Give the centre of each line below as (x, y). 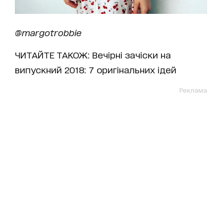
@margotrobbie (48, 32)
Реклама (193, 90)
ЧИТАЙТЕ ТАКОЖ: (54, 54)
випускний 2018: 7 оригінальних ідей (96, 69)
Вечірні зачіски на (132, 54)
